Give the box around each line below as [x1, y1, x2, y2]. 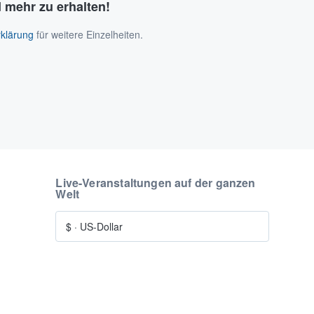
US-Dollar [80, 219, 123, 234]
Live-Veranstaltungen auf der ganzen [55, 175, 256, 191]
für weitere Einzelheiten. [34, 27, 143, 42]
